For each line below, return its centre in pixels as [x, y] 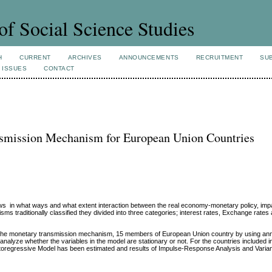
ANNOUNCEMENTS [149, 57]
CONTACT [59, 68]
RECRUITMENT [219, 57]
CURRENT [35, 57]
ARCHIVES [85, 57]
